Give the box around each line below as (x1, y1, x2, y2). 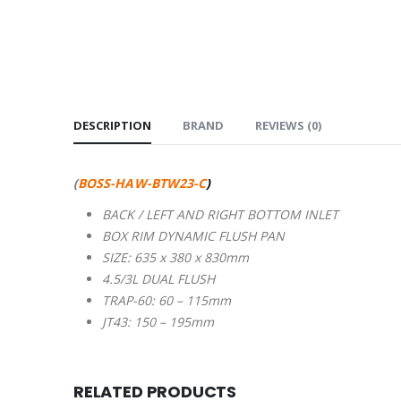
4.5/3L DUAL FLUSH (102, 270, 215, 288)
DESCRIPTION (73, 117, 151, 134)
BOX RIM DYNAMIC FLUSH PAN (102, 227, 285, 245)
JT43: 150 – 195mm (102, 313, 214, 331)
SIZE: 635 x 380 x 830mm (102, 249, 249, 267)
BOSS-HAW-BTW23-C (78, 175, 207, 192)
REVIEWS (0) (255, 117, 321, 134)
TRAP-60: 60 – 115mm (102, 292, 231, 310)
